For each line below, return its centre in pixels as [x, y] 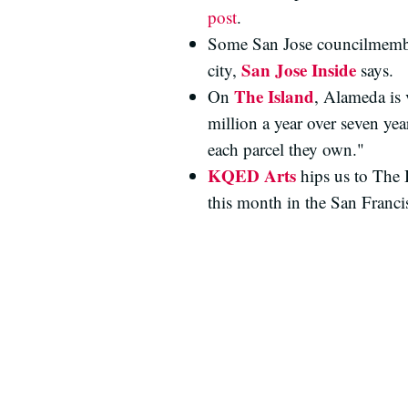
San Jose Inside [299, 70]
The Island [274, 96]
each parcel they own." [286, 149]
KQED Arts [252, 175]
